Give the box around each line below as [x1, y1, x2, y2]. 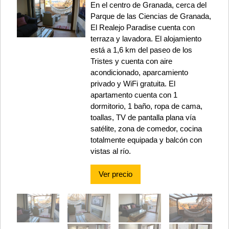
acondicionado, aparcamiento [90, 67, 188, 77]
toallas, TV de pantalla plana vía [90, 112, 196, 122]
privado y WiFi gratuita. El [90, 79, 175, 88]
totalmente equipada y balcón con [90, 135, 202, 144]
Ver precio [98, 169, 132, 178]
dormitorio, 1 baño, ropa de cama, [90, 101, 202, 110]
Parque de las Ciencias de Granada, [90, 11, 211, 20]
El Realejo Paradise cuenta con [90, 22, 195, 32]
